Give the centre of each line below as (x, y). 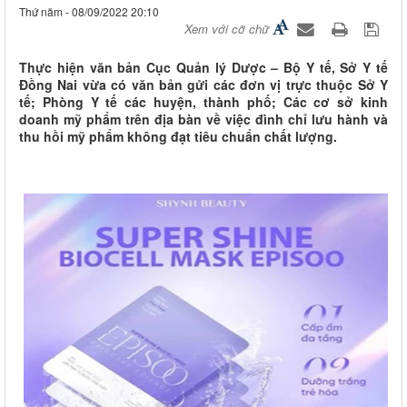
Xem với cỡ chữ (227, 29)
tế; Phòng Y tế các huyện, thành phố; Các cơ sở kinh (203, 102)
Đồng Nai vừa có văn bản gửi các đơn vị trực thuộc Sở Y (203, 85)
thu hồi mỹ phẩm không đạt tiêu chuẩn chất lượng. (178, 137)
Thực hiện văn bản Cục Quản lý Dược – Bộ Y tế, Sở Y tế (203, 68)
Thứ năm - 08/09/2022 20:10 (89, 12)
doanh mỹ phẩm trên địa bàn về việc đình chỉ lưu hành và (203, 119)
